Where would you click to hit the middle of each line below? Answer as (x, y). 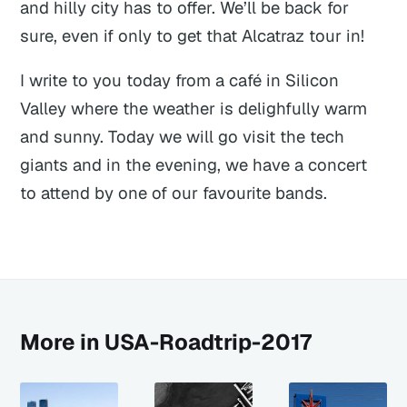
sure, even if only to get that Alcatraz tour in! (193, 35)
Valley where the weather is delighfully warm (194, 109)
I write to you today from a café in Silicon (180, 80)
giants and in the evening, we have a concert (194, 165)
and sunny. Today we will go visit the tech (183, 137)
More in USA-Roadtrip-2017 (166, 342)
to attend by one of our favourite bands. (174, 193)
